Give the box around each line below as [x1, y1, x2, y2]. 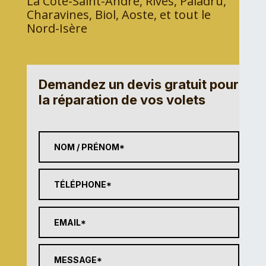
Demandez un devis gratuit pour [38, 76, 239, 92]
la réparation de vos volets [38, 91, 205, 107]
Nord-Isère [26, 20, 87, 36]
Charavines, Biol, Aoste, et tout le [26, 6, 211, 23]
